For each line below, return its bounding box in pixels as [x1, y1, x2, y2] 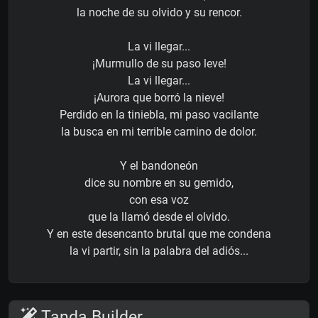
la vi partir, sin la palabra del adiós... [70, 243, 248, 258]
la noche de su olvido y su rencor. [76, 5, 242, 19]
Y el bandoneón [120, 158, 198, 172]
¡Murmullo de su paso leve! [92, 56, 226, 70]
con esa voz [129, 192, 189, 207]
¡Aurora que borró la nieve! [94, 90, 224, 104]
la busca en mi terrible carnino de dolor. [61, 124, 257, 138]
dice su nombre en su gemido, [84, 175, 234, 190]
